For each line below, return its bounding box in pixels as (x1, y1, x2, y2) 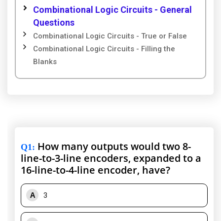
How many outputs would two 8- (35, 140, 191, 153)
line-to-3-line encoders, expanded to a (21, 151, 201, 165)
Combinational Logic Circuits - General (33, 4, 192, 15)
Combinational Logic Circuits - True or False (33, 32, 187, 41)
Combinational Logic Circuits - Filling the (33, 44, 175, 54)
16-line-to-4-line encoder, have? (21, 163, 170, 177)
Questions (33, 17, 74, 28)
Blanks (33, 57, 57, 67)
